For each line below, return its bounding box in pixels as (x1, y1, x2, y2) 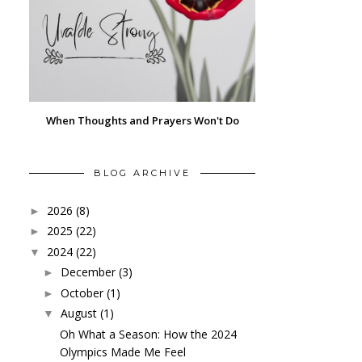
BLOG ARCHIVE (94, 166, 191, 179)
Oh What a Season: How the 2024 (59, 326, 237, 342)
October (60, 284, 103, 301)
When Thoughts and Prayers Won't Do (45, 112, 239, 128)
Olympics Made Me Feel (59, 343, 186, 360)
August (60, 305, 97, 322)
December (60, 264, 116, 280)
